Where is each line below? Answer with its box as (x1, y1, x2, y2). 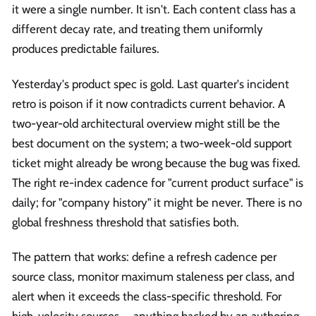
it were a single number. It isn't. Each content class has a (12, 2, 296, 17)
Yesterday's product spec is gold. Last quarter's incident (12, 76, 289, 91)
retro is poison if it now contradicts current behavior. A (12, 96, 285, 111)
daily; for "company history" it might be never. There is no (12, 195, 302, 209)
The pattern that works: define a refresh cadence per (12, 249, 276, 264)
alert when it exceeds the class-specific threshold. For (12, 288, 281, 303)
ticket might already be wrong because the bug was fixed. (12, 155, 300, 170)
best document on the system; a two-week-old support (12, 135, 292, 150)
